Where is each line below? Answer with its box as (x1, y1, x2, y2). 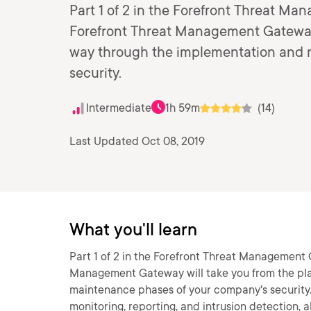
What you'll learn (69, 219, 197, 239)
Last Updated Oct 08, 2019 (69, 135, 205, 148)
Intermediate (86, 101, 151, 115)
